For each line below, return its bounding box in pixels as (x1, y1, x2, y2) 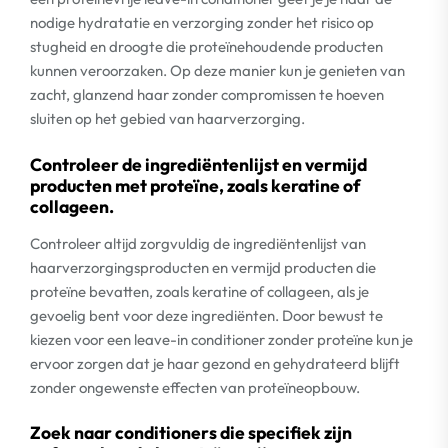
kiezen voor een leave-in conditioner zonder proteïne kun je (30, 329, 413, 349)
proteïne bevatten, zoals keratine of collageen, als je (30, 281, 369, 301)
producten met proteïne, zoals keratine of (30, 173, 361, 197)
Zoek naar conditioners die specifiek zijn (30, 421, 352, 444)
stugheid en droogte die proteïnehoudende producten (30, 37, 383, 56)
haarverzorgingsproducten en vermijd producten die (30, 257, 376, 277)
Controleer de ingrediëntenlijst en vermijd (30, 152, 367, 176)
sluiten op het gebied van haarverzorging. (30, 109, 305, 128)
